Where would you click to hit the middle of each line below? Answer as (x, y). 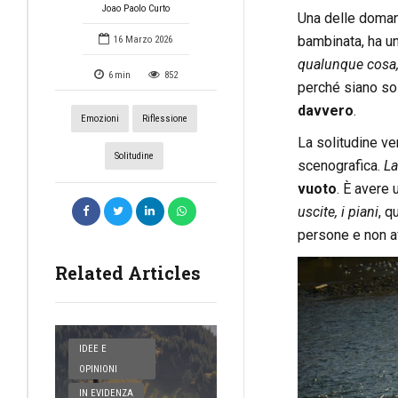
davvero (325, 111)
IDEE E (93, 349)
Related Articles (128, 273)
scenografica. (340, 166)
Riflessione (164, 119)
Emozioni (100, 119)
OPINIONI (99, 370)
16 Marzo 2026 (143, 40)
